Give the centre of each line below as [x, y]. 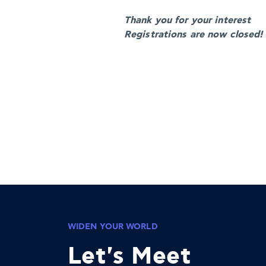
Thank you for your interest [188, 20]
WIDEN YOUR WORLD [113, 227]
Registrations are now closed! [194, 34]
